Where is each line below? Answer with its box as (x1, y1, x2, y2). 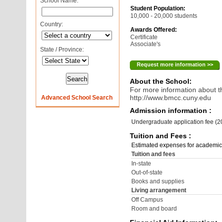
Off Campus (131, 196, 164, 203)
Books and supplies (131, 178, 185, 185)
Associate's (130, 41, 161, 48)
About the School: (130, 77, 192, 85)
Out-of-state (131, 169, 163, 176)
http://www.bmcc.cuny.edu (130, 94, 212, 102)
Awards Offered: (130, 26, 177, 33)
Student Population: (130, 5, 186, 12)
